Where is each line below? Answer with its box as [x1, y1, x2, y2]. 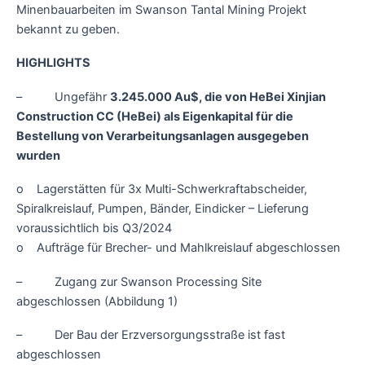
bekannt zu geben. [16, 21, 120, 37]
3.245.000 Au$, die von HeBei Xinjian [110, 89, 326, 104]
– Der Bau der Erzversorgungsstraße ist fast [16, 328, 285, 343]
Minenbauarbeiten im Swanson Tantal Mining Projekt [16, 2, 306, 17]
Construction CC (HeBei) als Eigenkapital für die [16, 108, 293, 124]
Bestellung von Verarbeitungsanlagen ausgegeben [16, 128, 309, 143]
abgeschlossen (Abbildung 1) [16, 293, 178, 309]
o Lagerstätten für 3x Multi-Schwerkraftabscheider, [16, 182, 307, 197]
